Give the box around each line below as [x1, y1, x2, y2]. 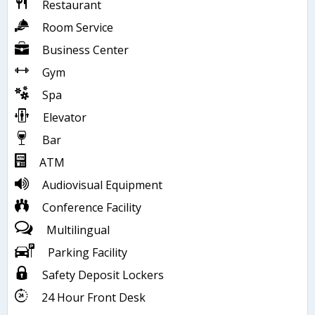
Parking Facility [48, 245, 127, 261]
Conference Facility [42, 200, 141, 216]
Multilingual [46, 222, 110, 238]
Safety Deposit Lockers [42, 267, 164, 283]
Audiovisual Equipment [42, 177, 162, 193]
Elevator [43, 110, 86, 126]
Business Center [42, 42, 129, 58]
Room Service [42, 20, 113, 36]
